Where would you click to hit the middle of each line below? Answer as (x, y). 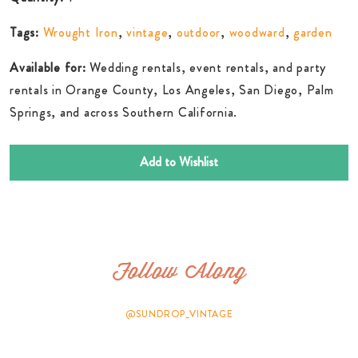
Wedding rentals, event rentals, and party (206, 67)
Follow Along (179, 273)
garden (313, 32)
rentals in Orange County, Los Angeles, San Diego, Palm (172, 89)
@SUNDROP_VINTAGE (179, 314)
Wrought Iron (80, 32)
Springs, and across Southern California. (123, 112)
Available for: (48, 67)
